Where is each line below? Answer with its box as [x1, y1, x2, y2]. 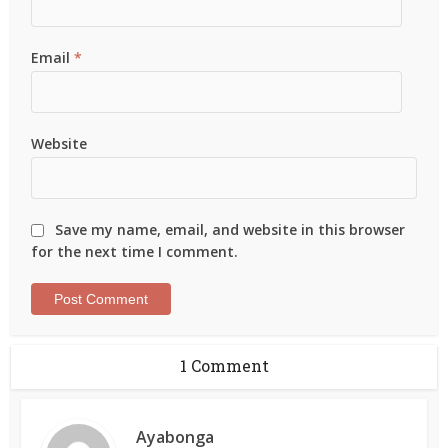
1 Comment [179, 354, 269, 376]
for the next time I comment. [31, 241, 239, 261]
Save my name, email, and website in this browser [55, 219, 406, 239]
